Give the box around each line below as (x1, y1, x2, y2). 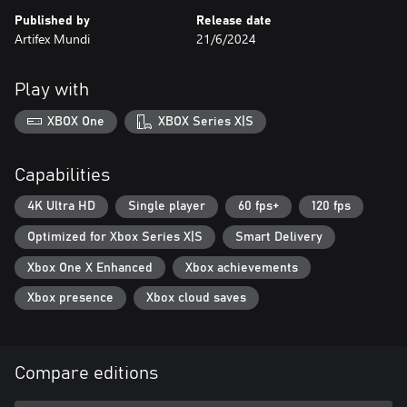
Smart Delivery (235, 230, 323, 243)
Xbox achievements (185, 261, 298, 274)
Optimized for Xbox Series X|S (27, 230, 203, 243)
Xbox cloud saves (146, 292, 246, 305)
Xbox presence (27, 292, 114, 305)
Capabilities (15, 165, 110, 184)
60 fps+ (238, 200, 279, 213)
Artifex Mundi (15, 30, 90, 47)
